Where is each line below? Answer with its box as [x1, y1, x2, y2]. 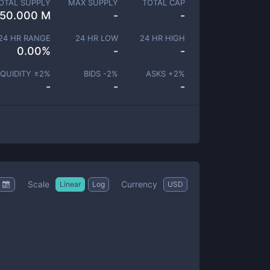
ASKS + [146, 69, 174, 78]
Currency [121, 178, 157, 189]
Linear [60, 179, 81, 189]
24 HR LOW [75, 33, 118, 43]
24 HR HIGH [140, 33, 185, 43]
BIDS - [83, 69, 107, 78]
